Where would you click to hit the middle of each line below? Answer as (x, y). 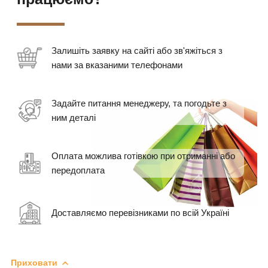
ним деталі (74, 117)
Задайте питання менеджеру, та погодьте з (139, 103)
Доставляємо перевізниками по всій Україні (140, 212)
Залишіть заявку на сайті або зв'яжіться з (137, 50)
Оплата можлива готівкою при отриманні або (143, 156)
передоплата (78, 170)
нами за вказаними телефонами (117, 65)
